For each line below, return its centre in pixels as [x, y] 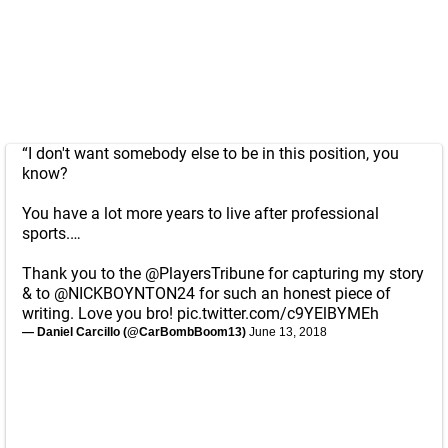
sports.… [51, 233]
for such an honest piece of [293, 293]
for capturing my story [344, 273]
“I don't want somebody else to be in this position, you [210, 153]
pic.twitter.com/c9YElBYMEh [278, 313]
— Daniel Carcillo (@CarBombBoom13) [135, 332]
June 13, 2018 [288, 332]
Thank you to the [83, 273]
